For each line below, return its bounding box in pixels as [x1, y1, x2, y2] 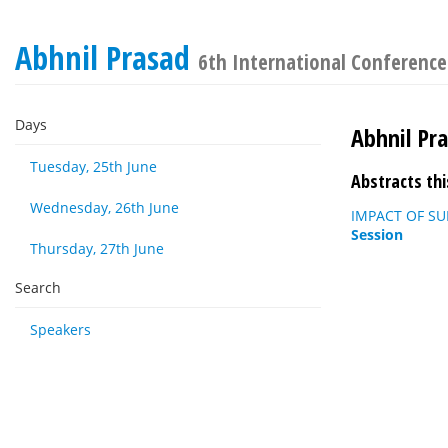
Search [15, 278, 61, 297]
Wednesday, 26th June [30, 198, 179, 217]
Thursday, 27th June [30, 239, 164, 258]
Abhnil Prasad [15, 36, 198, 79]
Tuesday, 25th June [30, 157, 157, 176]
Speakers [30, 320, 91, 339]
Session [351, 225, 403, 244]
